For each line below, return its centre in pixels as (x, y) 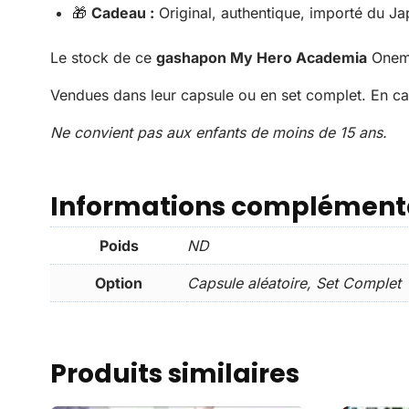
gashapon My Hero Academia (262, 57)
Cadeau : (123, 12)
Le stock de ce (103, 57)
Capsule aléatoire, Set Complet (294, 283)
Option (119, 283)
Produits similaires (175, 373)
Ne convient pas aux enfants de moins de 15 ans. (219, 132)
